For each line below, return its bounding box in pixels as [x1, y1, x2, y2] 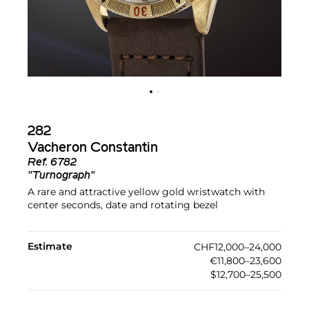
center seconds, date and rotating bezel [28, 199, 218, 212]
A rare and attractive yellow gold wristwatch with [28, 186, 265, 199]
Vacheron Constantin [28, 141, 158, 156]
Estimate [28, 240, 72, 253]
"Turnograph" [28, 170, 94, 182]
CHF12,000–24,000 [194, 241, 281, 254]
